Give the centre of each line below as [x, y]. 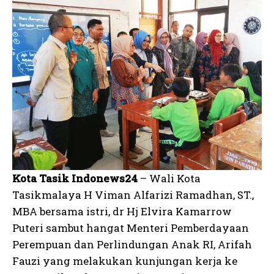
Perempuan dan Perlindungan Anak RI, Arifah [132, 244]
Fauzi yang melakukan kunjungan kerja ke [125, 261]
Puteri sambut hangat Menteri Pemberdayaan [131, 228]
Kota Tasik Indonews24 [75, 178]
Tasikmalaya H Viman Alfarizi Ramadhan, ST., [133, 195]
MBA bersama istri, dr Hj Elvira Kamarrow [122, 211]
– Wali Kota [169, 178]
